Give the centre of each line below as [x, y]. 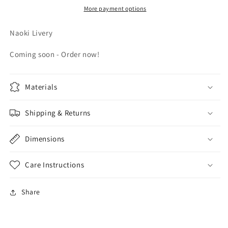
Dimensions [45, 139]
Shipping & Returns [58, 113]
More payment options [115, 9]
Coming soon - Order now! [55, 54]
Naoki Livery [31, 33]
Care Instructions [55, 165]
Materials [41, 87]
